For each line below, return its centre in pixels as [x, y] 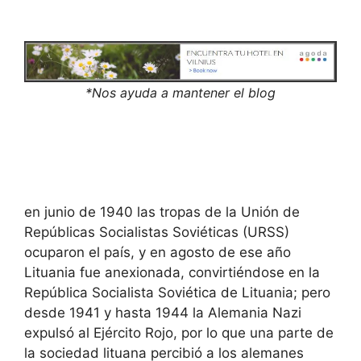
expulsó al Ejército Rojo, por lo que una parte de [179, 332]
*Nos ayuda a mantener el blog [180, 92]
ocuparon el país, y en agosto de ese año [158, 252]
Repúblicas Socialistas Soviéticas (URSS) [157, 232]
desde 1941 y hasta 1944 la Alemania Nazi [163, 312]
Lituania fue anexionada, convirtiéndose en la [172, 272]
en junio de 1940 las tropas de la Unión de [162, 212]
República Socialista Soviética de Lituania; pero [177, 292]
